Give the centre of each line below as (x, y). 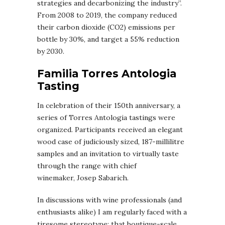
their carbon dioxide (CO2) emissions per (106, 27)
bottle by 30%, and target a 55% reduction (108, 39)
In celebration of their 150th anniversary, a (109, 106)
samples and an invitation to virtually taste (108, 154)
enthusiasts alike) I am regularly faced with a (112, 212)
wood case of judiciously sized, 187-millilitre (111, 142)
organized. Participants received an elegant (110, 130)
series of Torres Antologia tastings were (106, 118)
